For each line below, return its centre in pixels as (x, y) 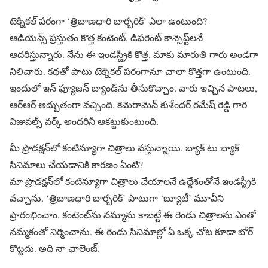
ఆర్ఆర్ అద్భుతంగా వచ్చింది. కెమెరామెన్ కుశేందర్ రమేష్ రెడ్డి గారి (128, 104)
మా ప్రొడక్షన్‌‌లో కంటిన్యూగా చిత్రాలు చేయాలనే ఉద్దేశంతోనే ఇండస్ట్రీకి (133, 181)
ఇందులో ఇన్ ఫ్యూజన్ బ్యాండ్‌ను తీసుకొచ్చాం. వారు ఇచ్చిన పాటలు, (133, 87)
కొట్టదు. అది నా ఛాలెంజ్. (55, 248)
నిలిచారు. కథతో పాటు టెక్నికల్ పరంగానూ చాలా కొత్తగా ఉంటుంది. (130, 71)
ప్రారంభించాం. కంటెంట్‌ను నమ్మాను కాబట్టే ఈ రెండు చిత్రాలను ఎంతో (133, 214)
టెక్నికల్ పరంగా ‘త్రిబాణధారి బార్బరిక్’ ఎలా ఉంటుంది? (108, 20)
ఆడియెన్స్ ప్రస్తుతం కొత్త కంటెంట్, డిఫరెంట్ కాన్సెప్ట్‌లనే (106, 37)
